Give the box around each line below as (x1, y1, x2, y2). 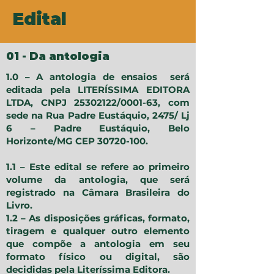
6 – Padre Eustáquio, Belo (6, 122, 190, 135)
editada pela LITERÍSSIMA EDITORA (6, 84, 190, 96)
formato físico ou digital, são (6, 251, 190, 263)
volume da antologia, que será (6, 174, 190, 186)
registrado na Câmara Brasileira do (6, 187, 190, 199)
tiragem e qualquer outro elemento (6, 225, 190, 237)
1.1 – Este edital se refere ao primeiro (6, 161, 190, 173)
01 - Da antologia (6, 50, 109, 64)
